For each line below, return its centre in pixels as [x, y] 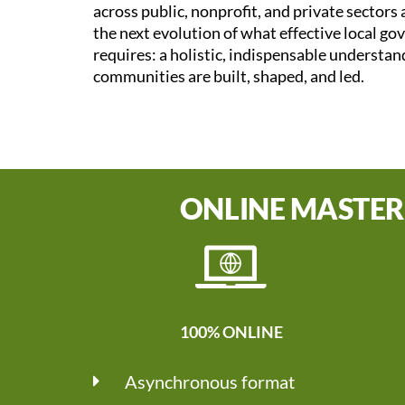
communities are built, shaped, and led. [229, 76]
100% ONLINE [231, 332]
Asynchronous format [209, 381]
